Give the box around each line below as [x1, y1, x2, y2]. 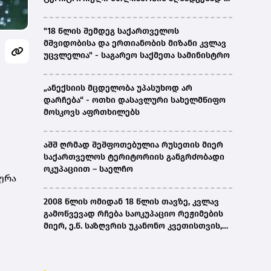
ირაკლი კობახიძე [44, 5, 118, 16]
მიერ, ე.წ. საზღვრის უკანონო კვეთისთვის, [44, 221, 222, 232]
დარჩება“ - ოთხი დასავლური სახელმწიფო [44, 95, 226, 106]
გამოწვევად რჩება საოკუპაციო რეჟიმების [44, 209, 223, 220]
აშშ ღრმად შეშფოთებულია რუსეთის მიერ [44, 140, 223, 151]
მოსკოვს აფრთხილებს [44, 107, 140, 118]
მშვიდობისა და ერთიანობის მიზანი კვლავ [44, 38, 226, 49]
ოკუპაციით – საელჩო [44, 164, 133, 175]
